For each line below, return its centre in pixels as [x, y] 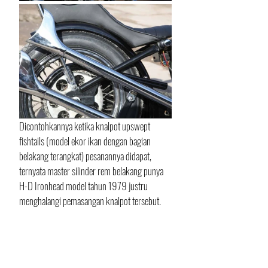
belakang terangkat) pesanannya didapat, [86, 156]
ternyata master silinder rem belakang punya [92, 170]
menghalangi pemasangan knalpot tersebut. [91, 200]
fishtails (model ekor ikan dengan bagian [86, 141]
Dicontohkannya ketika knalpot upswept [86, 126]
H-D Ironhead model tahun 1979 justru [84, 185]
